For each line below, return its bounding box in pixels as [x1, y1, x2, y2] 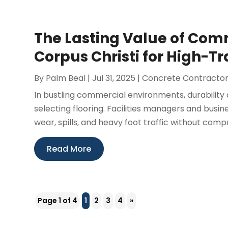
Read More [47, 142, 92, 155]
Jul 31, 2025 [92, 72, 136, 84]
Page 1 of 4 [38, 195, 78, 206]
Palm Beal [46, 72, 86, 84]
